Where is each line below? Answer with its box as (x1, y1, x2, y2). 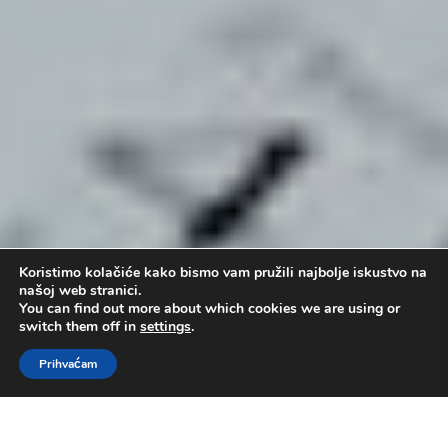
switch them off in (19, 317, 140, 336)
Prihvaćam (39, 356, 97, 372)
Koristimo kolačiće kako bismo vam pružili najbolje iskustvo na (19, 263, 427, 282)
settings (140, 317, 191, 336)
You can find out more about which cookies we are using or (19, 299, 400, 318)
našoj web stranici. (19, 281, 141, 300)
